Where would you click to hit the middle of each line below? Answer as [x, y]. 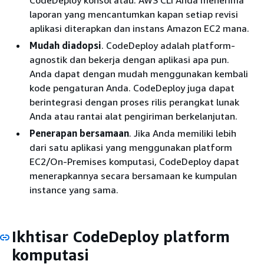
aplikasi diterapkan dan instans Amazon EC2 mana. [139, 28]
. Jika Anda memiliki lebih [183, 133]
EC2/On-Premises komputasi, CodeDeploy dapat [134, 161]
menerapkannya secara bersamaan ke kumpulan [133, 175]
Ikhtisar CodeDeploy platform [121, 236]
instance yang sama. [74, 189]
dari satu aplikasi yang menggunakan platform [131, 147]
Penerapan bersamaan [79, 133]
